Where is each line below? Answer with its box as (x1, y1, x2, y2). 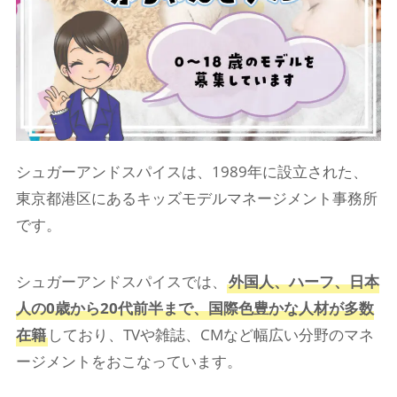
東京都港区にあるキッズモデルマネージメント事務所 (15, 187, 378, 208)
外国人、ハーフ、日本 (228, 270, 379, 292)
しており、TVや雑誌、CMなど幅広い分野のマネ (47, 323, 374, 345)
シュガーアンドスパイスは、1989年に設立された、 (15, 160, 368, 182)
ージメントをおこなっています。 (15, 350, 242, 371)
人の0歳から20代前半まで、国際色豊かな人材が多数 (15, 297, 374, 318)
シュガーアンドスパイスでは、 (15, 270, 227, 292)
